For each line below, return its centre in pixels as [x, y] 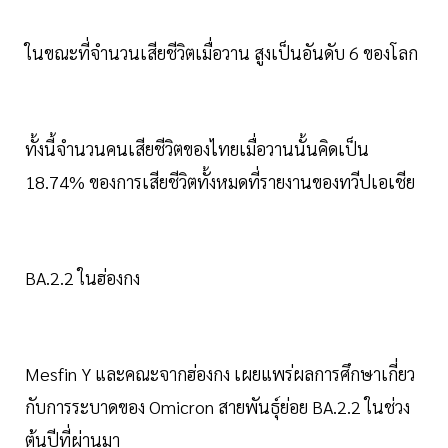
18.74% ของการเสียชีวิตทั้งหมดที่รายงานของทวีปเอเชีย [220, 182]
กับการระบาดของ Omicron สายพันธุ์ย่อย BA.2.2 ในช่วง [217, 407]
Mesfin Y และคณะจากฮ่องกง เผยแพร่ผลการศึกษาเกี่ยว [220, 374]
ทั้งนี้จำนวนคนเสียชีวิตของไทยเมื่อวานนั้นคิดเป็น [197, 149]
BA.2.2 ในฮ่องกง [82, 278]
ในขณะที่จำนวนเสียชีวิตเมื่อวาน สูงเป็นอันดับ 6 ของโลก [221, 53]
